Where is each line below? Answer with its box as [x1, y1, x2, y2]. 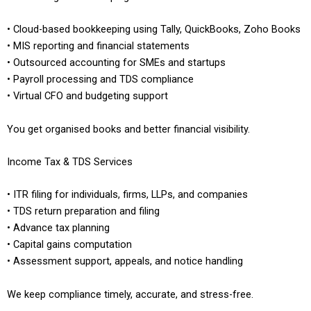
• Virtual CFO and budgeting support [7, 90, 168, 103]
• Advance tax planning [7, 221, 110, 235]
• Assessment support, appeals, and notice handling [7, 255, 243, 268]
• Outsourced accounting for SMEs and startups [7, 56, 226, 69]
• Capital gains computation [7, 238, 132, 251]
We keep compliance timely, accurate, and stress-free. [7, 287, 253, 301]
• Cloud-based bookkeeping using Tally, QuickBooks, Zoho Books [7, 23, 301, 36]
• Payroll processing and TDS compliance [7, 73, 194, 86]
